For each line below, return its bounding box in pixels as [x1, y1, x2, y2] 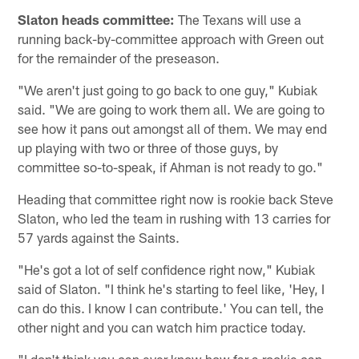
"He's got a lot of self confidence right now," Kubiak [18, 260, 316, 277]
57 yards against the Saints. [18, 228, 180, 245]
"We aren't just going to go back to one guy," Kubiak [18, 81, 318, 98]
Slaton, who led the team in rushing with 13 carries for [18, 209, 331, 226]
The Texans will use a [175, 10, 302, 27]
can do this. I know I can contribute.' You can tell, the [18, 299, 325, 316]
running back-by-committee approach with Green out [18, 30, 325, 46]
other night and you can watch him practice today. [18, 318, 307, 335]
